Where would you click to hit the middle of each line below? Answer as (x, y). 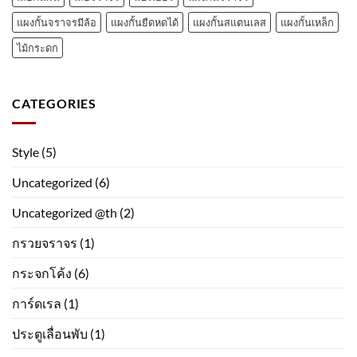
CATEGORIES (54, 104)
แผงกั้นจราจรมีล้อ (57, 23)
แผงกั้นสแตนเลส (229, 23)
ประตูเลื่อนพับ (50, 333)
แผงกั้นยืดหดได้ (145, 23)
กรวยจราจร (45, 242)
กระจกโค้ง (42, 273)
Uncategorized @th (65, 212)
